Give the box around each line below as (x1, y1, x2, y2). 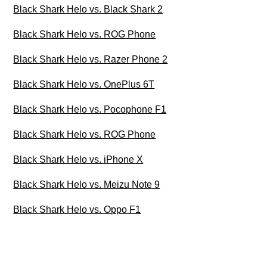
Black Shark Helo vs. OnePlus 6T (13, 79, 155, 90)
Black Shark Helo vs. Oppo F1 (13, 204, 141, 215)
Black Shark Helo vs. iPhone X (13, 154, 144, 165)
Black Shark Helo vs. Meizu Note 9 (13, 179, 160, 190)
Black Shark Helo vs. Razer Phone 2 (13, 54, 168, 65)
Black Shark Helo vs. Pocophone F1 (13, 104, 167, 115)
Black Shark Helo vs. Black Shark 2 (13, 4, 163, 15)
